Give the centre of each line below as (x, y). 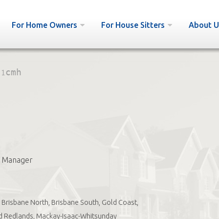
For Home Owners (44, 25)
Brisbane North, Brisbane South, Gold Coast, (70, 202)
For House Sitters (133, 25)
